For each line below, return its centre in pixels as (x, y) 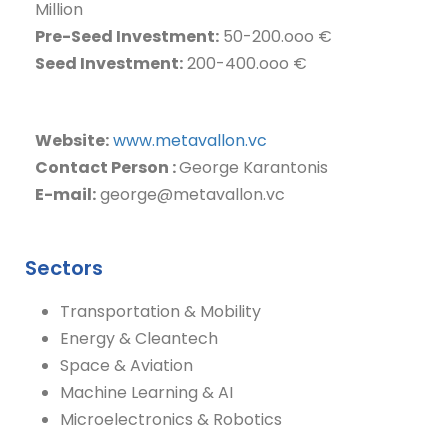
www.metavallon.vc (190, 140)
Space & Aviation (126, 365)
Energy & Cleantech (139, 338)
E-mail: (65, 194)
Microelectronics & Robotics (171, 419)
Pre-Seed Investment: (127, 36)
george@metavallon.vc (190, 194)
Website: (72, 140)
